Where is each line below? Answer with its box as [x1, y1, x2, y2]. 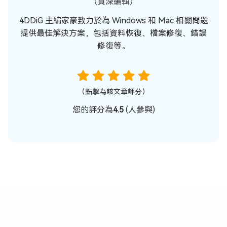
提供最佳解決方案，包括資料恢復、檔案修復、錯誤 [20, 28, 207, 38]
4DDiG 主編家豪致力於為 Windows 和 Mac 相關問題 [19, 15, 208, 25]
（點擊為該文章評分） [78, 87, 149, 96]
